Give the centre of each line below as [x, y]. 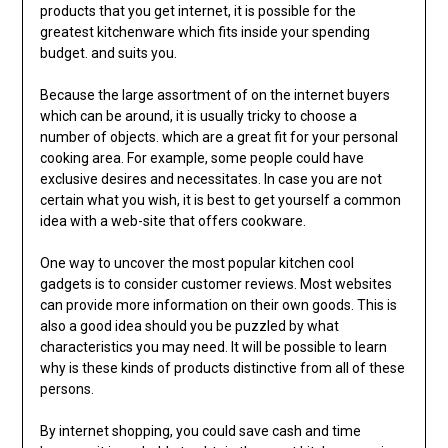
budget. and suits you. [108, 53]
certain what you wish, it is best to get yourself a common [220, 200]
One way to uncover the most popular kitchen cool [196, 263]
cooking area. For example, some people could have [201, 158]
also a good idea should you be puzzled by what [189, 326]
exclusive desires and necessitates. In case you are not [210, 179]
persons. [66, 389]
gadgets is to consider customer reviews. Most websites [215, 284]
